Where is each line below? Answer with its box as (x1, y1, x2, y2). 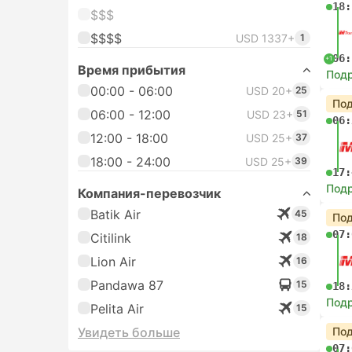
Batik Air (90, 207, 141, 222)
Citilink (90, 230, 131, 246)
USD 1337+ (236, 31, 295, 45)
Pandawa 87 (90, 277, 163, 293)
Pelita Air (90, 301, 144, 317)
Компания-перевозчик (78, 185, 221, 201)
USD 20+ (246, 84, 292, 97)
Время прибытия (78, 62, 185, 78)
